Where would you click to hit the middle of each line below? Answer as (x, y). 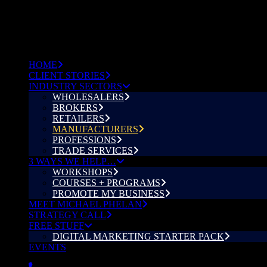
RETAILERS (78, 118)
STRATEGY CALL (67, 215)
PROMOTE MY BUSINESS (108, 193)
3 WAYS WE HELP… (72, 161)
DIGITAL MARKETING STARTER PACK (138, 236)
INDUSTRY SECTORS (75, 86)
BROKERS (75, 108)
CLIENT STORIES (67, 75)
